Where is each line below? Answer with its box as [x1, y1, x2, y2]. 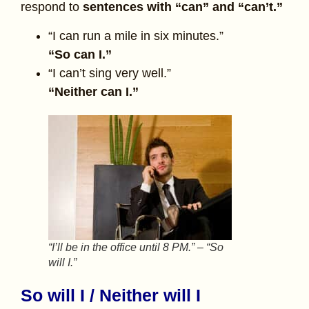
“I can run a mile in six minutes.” [48, 28, 223, 43]
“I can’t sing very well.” [48, 66, 171, 80]
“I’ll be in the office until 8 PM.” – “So [48, 241, 223, 253]
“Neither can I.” [48, 84, 139, 99]
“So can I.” [48, 47, 112, 61]
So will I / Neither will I [21, 285, 201, 305]
